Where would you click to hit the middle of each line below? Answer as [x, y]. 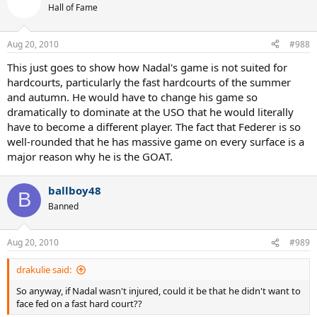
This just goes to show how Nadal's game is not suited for [147, 67]
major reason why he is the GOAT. [90, 156]
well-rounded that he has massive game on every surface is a [156, 141]
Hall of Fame [73, 8]
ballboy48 [75, 190]
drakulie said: [44, 270]
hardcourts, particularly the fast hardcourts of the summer [149, 82]
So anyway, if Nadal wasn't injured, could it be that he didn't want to [158, 291]
